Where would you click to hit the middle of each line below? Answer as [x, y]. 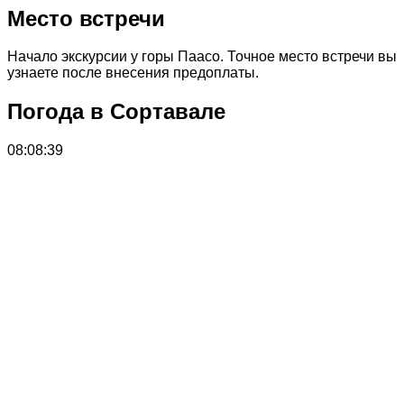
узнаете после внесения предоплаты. [133, 73]
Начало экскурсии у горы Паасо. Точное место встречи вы [202, 57]
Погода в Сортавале [116, 112]
